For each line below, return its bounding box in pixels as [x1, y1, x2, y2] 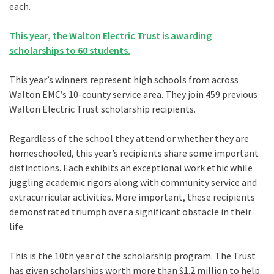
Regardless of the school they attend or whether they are [9, 132, 249, 144]
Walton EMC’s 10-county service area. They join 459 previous [9, 88, 257, 100]
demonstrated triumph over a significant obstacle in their [9, 206, 251, 218]
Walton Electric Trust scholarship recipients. [9, 103, 196, 115]
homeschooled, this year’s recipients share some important [9, 147, 259, 159]
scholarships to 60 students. [9, 44, 130, 56]
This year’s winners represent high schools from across [9, 73, 239, 86]
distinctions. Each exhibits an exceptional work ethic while [9, 161, 253, 174]
